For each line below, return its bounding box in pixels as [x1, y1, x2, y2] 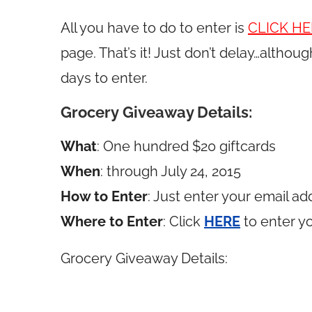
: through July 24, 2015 [100, 163, 241, 180]
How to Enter [61, 188, 148, 205]
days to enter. [61, 70, 148, 86]
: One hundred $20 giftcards [97, 138, 276, 155]
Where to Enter [61, 213, 163, 230]
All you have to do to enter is [61, 19, 248, 36]
